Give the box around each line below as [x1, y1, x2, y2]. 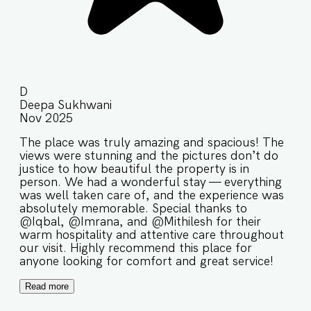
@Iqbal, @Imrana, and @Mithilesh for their [19, 215, 261, 228]
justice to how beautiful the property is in [19, 162, 249, 176]
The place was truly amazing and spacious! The [19, 135, 284, 149]
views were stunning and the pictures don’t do [19, 149, 278, 162]
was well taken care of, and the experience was [19, 188, 284, 202]
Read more [25, 280, 69, 292]
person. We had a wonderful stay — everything [19, 175, 282, 189]
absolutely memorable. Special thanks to [19, 201, 247, 215]
